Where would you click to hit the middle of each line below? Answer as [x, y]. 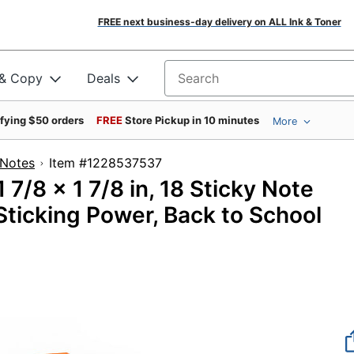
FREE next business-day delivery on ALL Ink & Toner [219, 22]
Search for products [224, 83]
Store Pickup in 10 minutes [192, 120]
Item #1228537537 [139, 163]
